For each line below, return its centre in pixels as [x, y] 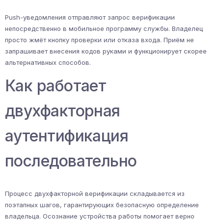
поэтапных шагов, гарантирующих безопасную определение [102, 205]
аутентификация [67, 136]
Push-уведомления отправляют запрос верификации [90, 17]
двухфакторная [63, 111]
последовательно [71, 161]
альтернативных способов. [48, 63]
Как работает [56, 86]
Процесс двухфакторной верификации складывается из [95, 194]
